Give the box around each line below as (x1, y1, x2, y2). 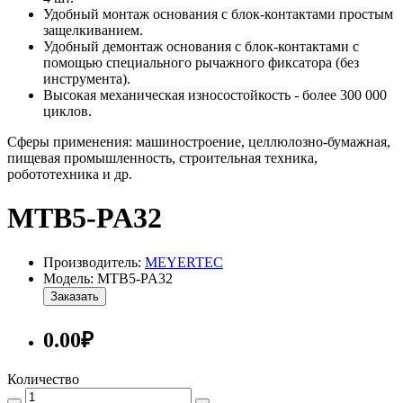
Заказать (50, 289, 99, 303)
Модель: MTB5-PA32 (43, 270, 173, 286)
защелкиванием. (43, 22, 143, 38)
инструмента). (43, 70, 130, 86)
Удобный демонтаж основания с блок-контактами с (43, 38, 359, 54)
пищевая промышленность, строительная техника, (7, 149, 318, 166)
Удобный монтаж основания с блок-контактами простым (43, 5, 393, 22)
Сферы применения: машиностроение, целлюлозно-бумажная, (7, 133, 390, 149)
